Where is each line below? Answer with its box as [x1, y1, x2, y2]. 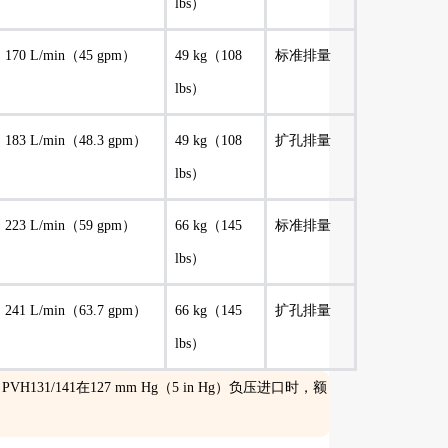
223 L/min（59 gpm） [5, 218, 136, 233]
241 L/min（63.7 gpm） [5, 303, 147, 318]
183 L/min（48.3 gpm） [5, 133, 147, 148]
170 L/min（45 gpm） [5, 48, 136, 63]
